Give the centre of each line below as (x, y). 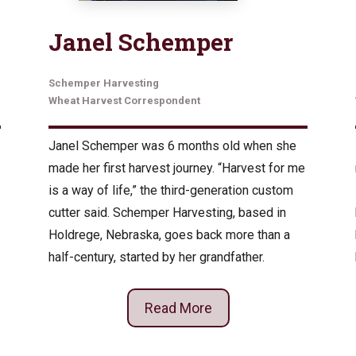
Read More (178, 308)
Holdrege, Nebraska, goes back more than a (169, 235)
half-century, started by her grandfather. (156, 257)
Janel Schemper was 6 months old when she (172, 146)
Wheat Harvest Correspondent (124, 101)
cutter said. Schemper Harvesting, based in (167, 213)
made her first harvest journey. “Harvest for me (176, 168)
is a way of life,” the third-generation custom (170, 191)
